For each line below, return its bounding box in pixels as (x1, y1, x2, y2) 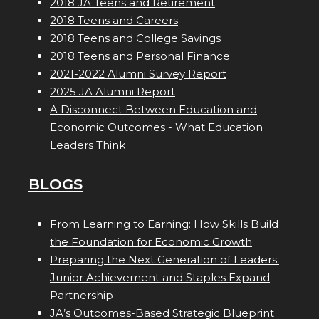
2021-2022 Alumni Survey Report (50, 67, 226, 81)
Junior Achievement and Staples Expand (50, 271, 270, 285)
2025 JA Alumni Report (50, 85, 175, 99)
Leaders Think (50, 138, 125, 152)
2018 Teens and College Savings (50, 31, 221, 46)
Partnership (50, 288, 113, 303)
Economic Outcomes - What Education (50, 120, 263, 135)
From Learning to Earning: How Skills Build (50, 217, 278, 231)
